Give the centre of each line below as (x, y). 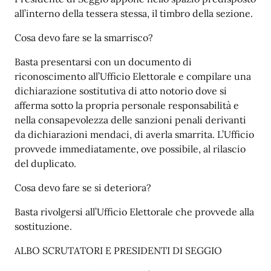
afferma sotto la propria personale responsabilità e (127, 105)
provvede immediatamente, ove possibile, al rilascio (130, 149)
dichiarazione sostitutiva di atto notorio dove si (121, 91)
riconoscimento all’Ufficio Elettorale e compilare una (133, 76)
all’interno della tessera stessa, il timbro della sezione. (134, 13)
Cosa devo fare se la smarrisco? (84, 38)
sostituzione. (43, 226)
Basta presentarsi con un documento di (103, 62)
